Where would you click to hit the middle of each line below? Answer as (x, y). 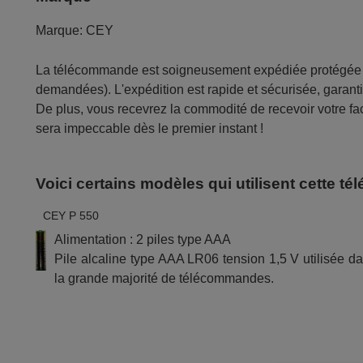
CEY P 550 (71, 215)
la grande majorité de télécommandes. (164, 278)
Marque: (60, 31)
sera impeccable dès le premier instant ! (150, 129)
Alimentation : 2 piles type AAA (143, 239)
